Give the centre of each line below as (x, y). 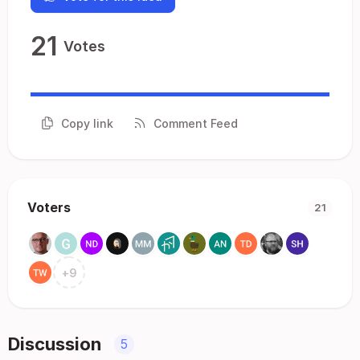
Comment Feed (196, 123)
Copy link (87, 123)
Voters (49, 207)
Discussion (55, 344)
